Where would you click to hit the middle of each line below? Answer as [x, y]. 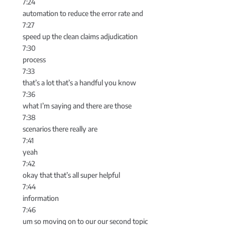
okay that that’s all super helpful [71, 175]
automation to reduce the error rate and [83, 14]
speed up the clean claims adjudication [80, 37]
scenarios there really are [60, 129]
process [34, 60]
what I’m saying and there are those [77, 106]
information [40, 198]
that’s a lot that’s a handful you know [79, 83]
